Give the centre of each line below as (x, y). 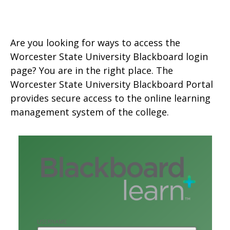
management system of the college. (90, 112)
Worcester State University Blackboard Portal (112, 84)
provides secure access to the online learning (110, 98)
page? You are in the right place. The (92, 70)
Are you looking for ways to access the (95, 43)
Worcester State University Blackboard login (109, 56)
